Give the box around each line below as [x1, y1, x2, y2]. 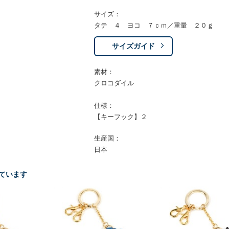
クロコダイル [94, 79, 134, 87]
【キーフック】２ [94, 113, 147, 121]
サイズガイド [111, 41, 155, 51]
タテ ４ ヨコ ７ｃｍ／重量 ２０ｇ [94, 21, 214, 29]
